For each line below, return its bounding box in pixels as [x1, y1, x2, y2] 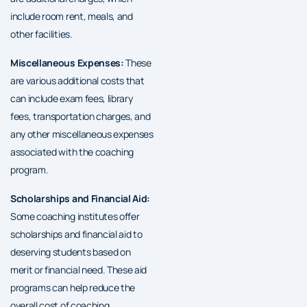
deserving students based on [10, 245, 131, 258]
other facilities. [10, 27, 73, 40]
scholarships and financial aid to [10, 227, 143, 241]
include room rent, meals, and [10, 9, 133, 23]
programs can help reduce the [10, 280, 136, 294]
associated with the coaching [10, 145, 134, 158]
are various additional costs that [10, 73, 145, 87]
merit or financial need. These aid [10, 262, 147, 276]
